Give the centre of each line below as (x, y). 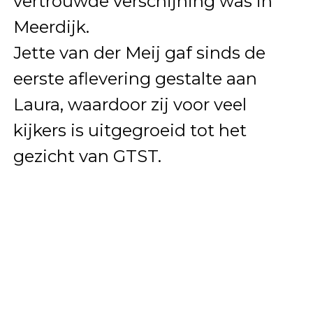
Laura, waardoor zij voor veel (130, 104)
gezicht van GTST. (87, 156)
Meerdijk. (51, 27)
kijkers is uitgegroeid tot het (130, 130)
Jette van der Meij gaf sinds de (139, 52)
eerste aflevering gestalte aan (135, 78)
